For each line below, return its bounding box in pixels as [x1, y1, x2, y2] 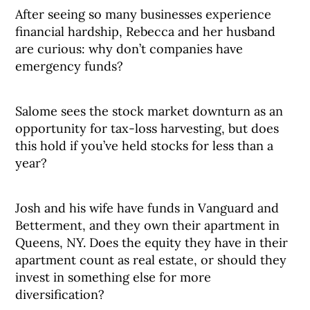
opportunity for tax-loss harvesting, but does [15, 120, 280, 136]
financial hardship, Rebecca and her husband [15, 24, 276, 39]
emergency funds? [15, 58, 124, 74]
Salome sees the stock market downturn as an [15, 103, 284, 119]
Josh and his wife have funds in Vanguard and [15, 200, 280, 216]
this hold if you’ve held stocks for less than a [15, 138, 274, 154]
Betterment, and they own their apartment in [15, 217, 280, 233]
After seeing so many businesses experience [15, 6, 272, 22]
